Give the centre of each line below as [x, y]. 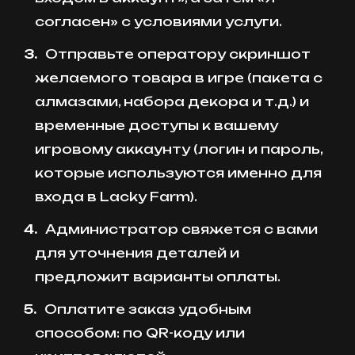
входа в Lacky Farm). [116, 196]
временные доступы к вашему [157, 125]
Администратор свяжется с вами [181, 229]
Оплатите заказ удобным [148, 309]
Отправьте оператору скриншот [178, 53]
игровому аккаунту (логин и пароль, [179, 149]
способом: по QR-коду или [140, 333]
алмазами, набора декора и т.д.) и [172, 101]
